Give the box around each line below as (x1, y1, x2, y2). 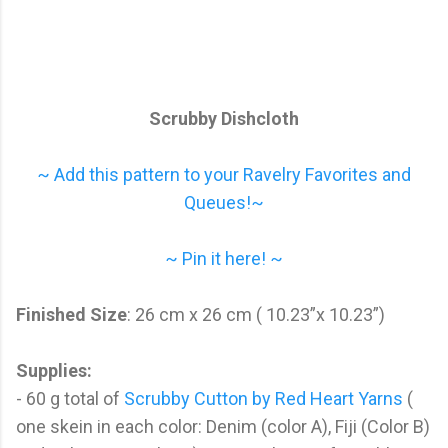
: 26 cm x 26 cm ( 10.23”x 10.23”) (127, 303, 385, 325)
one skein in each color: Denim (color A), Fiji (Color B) (16, 415, 430, 437)
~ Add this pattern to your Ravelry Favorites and (37, 163, 411, 185)
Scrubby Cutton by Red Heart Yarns (124, 387, 403, 409)
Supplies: (16, 359, 92, 381)
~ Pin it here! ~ (165, 247, 283, 269)
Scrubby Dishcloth (149, 107, 299, 129)
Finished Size (16, 303, 127, 325)
